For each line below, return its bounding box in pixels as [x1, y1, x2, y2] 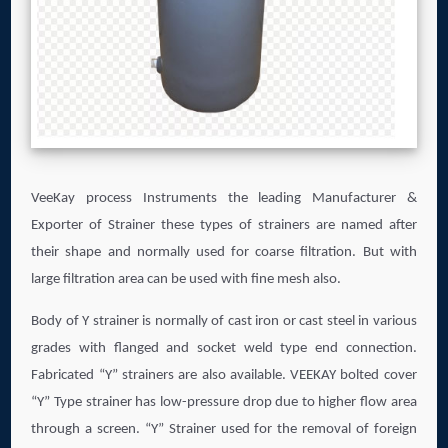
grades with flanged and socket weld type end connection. [31, 340, 417, 356]
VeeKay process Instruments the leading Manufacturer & [31, 190, 417, 206]
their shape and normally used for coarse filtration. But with [31, 244, 417, 260]
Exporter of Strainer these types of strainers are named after [31, 217, 417, 233]
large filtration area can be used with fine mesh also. [31, 271, 342, 287]
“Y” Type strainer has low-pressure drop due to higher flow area [31, 394, 417, 410]
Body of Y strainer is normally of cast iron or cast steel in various [31, 313, 417, 329]
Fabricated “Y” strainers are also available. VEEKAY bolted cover [31, 367, 417, 383]
